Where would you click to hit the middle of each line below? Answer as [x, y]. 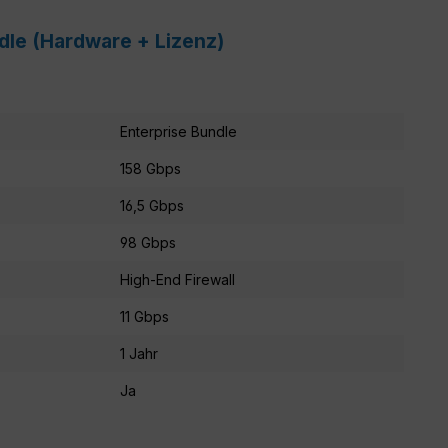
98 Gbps [148, 242]
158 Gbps [150, 168]
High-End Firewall [177, 279]
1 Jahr [139, 353]
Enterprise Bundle [178, 131]
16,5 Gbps [152, 205]
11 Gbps [144, 316]
